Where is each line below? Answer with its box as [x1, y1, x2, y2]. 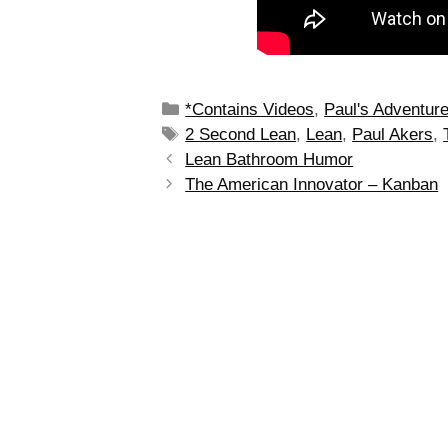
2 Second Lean [185, 124, 297, 144]
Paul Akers [352, 124, 434, 144]
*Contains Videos [185, 99, 315, 119]
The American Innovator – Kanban [185, 174, 439, 194]
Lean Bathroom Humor [185, 149, 354, 169]
